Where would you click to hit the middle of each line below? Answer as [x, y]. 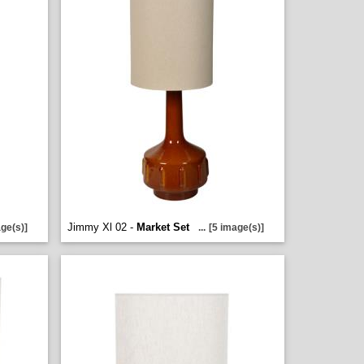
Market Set [163, 227]
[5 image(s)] [236, 227]
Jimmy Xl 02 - [102, 227]
